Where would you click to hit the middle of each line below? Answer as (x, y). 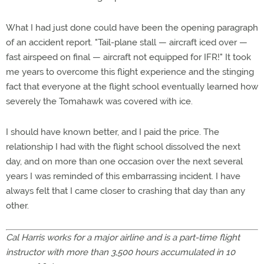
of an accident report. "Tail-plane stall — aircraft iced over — (127, 42)
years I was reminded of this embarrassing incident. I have (123, 176)
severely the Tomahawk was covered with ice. (99, 101)
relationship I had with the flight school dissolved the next (123, 147)
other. (17, 206)
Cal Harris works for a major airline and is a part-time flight (123, 237)
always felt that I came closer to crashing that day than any (126, 191)
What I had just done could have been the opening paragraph (132, 28)
